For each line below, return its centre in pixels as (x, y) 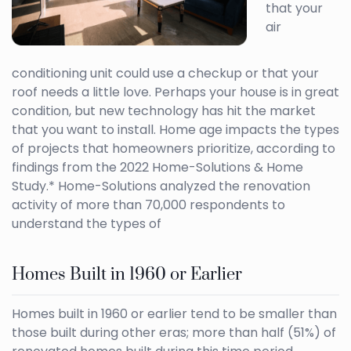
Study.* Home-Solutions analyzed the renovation (161, 186)
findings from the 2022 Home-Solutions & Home (157, 168)
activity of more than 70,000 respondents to (148, 205)
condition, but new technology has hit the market (164, 111)
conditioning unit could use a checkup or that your (165, 74)
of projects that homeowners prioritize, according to (174, 149)
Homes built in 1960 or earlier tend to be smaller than (174, 314)
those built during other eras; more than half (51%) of (174, 333)
